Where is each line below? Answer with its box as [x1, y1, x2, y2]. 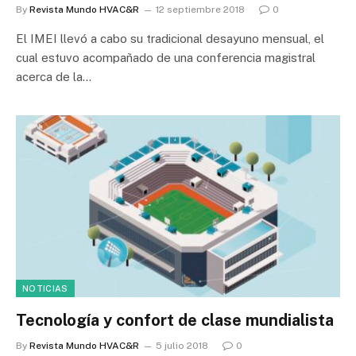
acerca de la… [16, 69, 91, 83]
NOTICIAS [22, 284, 68, 293]
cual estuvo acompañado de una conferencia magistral [16, 50, 315, 64]
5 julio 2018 [156, 340, 208, 351]
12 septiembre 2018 [156, 3, 245, 15]
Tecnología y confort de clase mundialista [16, 311, 334, 330]
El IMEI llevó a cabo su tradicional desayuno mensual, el [16, 31, 324, 45]
